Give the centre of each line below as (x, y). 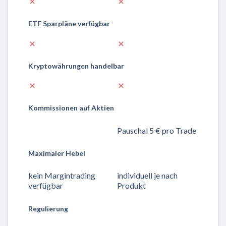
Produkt (131, 186)
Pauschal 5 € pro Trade (157, 130)
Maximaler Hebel (57, 153)
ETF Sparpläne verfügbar (69, 24)
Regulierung (48, 208)
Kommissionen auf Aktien (71, 108)
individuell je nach (147, 176)
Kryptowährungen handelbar (76, 66)
